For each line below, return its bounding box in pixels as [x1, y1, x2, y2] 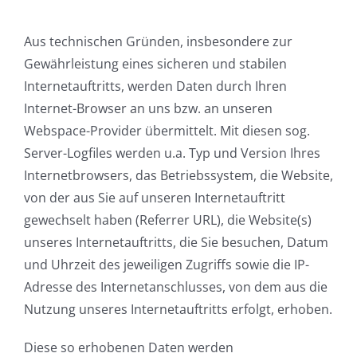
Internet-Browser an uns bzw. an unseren [24, 100, 273, 118]
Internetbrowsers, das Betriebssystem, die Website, [24, 167, 333, 185]
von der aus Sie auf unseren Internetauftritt [24, 189, 285, 207]
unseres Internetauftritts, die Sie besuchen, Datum [24, 233, 328, 252]
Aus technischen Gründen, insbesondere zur [24, 33, 292, 51]
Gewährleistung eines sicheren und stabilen [24, 55, 287, 73]
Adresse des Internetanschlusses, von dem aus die [24, 278, 328, 296]
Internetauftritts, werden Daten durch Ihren [24, 77, 287, 96]
